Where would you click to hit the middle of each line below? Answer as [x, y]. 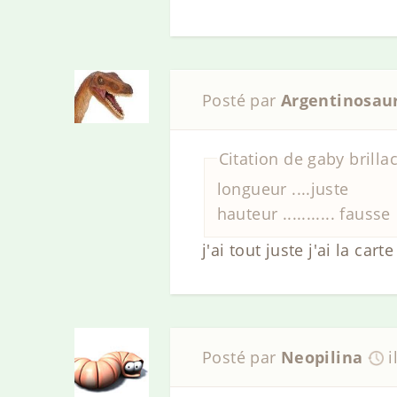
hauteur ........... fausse [304, 214]
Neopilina [322, 358]
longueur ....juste [283, 189]
